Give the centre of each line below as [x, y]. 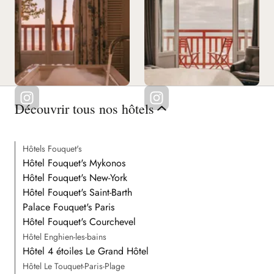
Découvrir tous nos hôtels [84, 108]
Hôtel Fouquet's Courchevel [79, 221]
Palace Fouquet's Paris [68, 207]
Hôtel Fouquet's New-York [75, 177]
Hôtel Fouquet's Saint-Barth [77, 192]
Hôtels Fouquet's [52, 148]
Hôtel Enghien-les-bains [65, 236]
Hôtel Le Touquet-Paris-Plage [74, 266]
